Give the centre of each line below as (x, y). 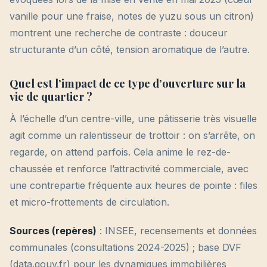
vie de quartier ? (51, 97)
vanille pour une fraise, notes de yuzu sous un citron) (132, 16)
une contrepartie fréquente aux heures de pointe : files (133, 186)
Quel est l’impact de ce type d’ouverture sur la (128, 83)
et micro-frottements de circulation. (89, 202)
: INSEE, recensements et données (177, 231)
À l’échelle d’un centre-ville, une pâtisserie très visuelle (133, 119)
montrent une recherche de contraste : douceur (119, 33)
